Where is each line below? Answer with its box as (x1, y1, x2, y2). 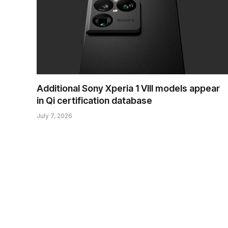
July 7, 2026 (37, 112, 72, 120)
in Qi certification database (37, 95, 152, 106)
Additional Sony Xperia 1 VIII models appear (37, 83, 220, 94)
